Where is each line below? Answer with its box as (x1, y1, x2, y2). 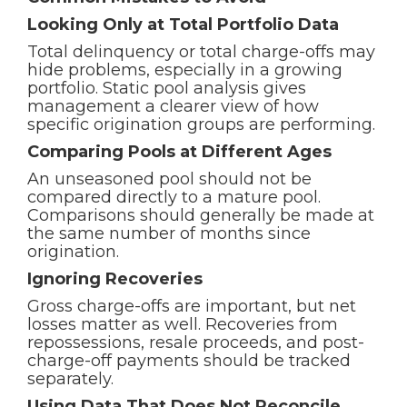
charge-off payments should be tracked (27, 351, 351, 371)
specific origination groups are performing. (27, 114, 375, 134)
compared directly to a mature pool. (27, 187, 321, 207)
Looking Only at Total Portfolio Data (27, 15, 339, 35)
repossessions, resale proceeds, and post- (27, 333, 364, 352)
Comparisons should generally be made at (27, 205, 374, 225)
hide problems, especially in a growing (27, 60, 342, 80)
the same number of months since (27, 223, 311, 243)
